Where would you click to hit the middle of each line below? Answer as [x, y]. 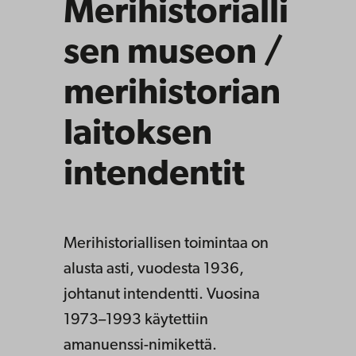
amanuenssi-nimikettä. [140, 346]
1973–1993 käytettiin [136, 321]
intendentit [154, 176]
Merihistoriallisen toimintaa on [166, 244]
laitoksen [138, 135]
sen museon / [173, 54]
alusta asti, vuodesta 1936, [154, 270]
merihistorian [172, 95]
